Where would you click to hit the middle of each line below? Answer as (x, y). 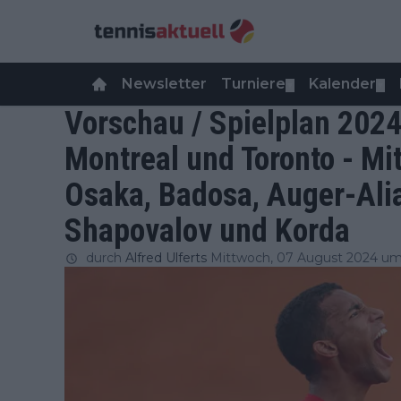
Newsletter (164, 84)
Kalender (342, 84)
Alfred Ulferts (166, 258)
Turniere (253, 84)
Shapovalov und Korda (207, 231)
